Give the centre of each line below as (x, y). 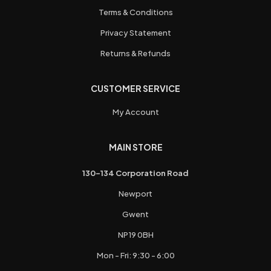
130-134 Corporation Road (135, 173)
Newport (135, 194)
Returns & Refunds (135, 54)
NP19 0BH (135, 235)
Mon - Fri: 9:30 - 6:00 (135, 256)
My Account (135, 112)
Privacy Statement (135, 33)
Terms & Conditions (135, 12)
